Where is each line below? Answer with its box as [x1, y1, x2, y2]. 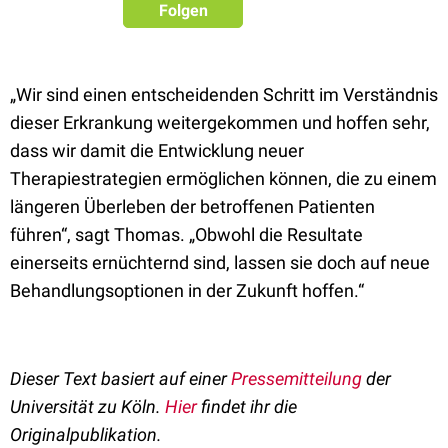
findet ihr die [197, 396, 297, 417]
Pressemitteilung [231, 368, 362, 389]
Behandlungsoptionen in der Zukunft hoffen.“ [10, 280, 364, 301]
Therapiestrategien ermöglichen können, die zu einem [10, 168, 437, 189]
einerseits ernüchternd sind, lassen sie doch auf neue [10, 252, 430, 273]
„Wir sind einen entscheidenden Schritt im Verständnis [10, 84, 438, 105]
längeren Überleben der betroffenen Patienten [10, 196, 375, 217]
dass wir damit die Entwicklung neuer [10, 140, 304, 161]
